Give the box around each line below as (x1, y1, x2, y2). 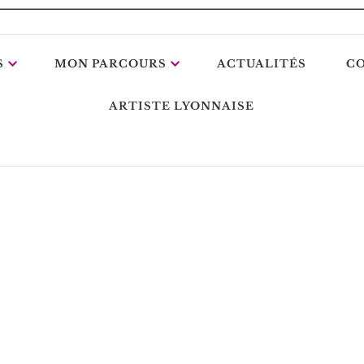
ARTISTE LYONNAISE (109, 99, 255, 114)
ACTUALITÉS (216, 57, 306, 71)
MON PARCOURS (54, 57, 167, 71)
